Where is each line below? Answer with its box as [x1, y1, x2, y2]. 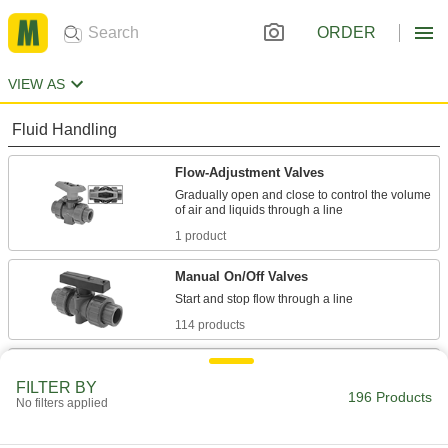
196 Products [348, 389, 432, 405]
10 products [175, 422, 239, 436]
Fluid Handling [12, 121, 117, 138]
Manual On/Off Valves [175, 269, 308, 284]
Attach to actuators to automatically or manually [175, 381, 430, 395]
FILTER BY [16, 379, 97, 396]
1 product [175, 229, 226, 243]
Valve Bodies [175, 358, 255, 373]
